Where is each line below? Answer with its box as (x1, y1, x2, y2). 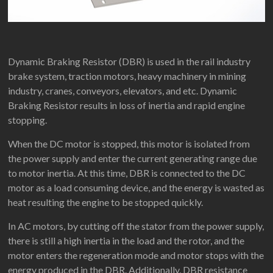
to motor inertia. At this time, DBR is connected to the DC (8, 166, 246, 179)
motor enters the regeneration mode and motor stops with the (8, 249, 264, 261)
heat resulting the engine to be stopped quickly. (8, 196, 204, 208)
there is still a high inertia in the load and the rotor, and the (8, 234, 245, 246)
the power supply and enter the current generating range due (8, 152, 258, 164)
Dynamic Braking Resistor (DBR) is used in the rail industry (8, 55, 251, 67)
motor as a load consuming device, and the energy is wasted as (8, 181, 265, 193)
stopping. (8, 113, 48, 126)
